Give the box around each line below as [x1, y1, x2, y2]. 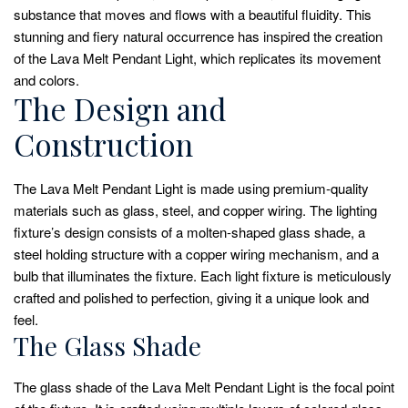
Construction [14, 124, 193, 165]
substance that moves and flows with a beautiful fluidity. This [14, 5, 372, 25]
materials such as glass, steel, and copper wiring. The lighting [14, 199, 377, 219]
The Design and [14, 88, 226, 129]
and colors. [14, 70, 79, 90]
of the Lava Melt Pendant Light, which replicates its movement [14, 48, 381, 68]
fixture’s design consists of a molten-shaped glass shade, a [14, 221, 365, 241]
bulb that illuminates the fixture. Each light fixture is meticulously [14, 265, 392, 285]
